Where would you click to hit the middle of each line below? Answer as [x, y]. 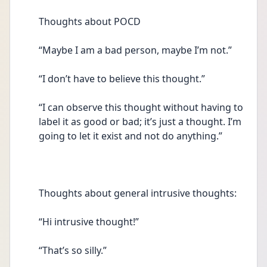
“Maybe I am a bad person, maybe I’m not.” [136, 50]
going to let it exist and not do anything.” [132, 136]
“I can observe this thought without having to [141, 107]
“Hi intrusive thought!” [90, 222]
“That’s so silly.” [74, 250]
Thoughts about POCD [91, 21]
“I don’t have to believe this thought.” [123, 79]
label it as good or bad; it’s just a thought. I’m [140, 122]
